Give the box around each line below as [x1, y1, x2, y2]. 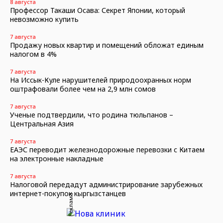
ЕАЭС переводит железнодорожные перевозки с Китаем [10, 145, 205, 154]
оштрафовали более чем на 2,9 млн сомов [10, 84, 156, 94]
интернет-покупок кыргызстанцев [10, 189, 126, 198]
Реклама [66, 193, 74, 217]
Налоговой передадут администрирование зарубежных [10, 180, 203, 189]
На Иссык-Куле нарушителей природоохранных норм [10, 75, 191, 85]
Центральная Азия [10, 119, 74, 128]
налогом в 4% [10, 49, 57, 59]
